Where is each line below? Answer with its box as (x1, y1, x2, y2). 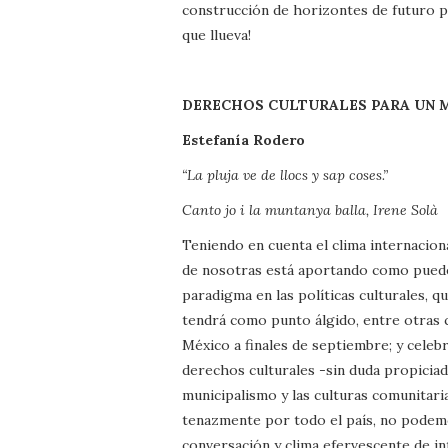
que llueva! (182, 25, 251, 44)
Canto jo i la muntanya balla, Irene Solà (182, 200, 438, 219)
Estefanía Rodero (182, 130, 305, 149)
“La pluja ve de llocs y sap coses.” (182, 165, 388, 184)
